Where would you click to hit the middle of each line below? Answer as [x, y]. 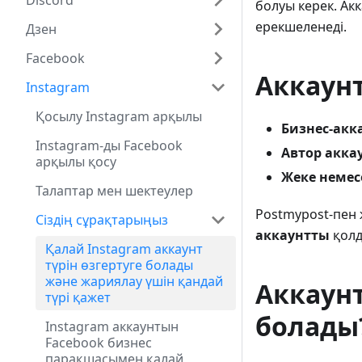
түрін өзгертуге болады [119, 265]
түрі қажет [78, 297]
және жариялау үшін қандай [134, 281]
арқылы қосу [76, 162]
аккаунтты [293, 236]
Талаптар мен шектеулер [114, 191]
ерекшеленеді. [301, 27]
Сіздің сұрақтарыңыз [102, 220]
